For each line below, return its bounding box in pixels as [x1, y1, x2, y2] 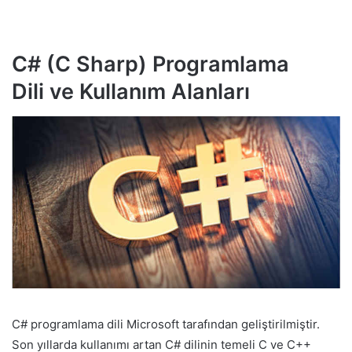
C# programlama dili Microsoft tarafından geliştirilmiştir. [12, 317, 320, 332]
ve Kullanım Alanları [44, 79, 250, 105]
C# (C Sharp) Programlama [12, 51, 289, 78]
